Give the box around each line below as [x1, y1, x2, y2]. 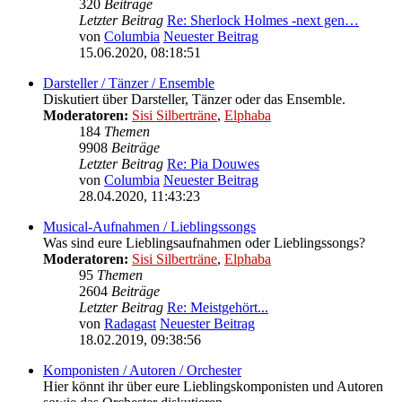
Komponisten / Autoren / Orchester [43, 363, 241, 379]
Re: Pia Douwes [167, 156, 259, 172]
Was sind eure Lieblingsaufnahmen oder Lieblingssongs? [43, 235, 365, 251]
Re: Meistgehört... [167, 300, 268, 316]
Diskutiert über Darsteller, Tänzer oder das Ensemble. [43, 92, 345, 108]
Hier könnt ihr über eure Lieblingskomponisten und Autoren [43, 379, 383, 395]
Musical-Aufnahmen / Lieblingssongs [43, 219, 256, 235]
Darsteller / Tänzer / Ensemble [43, 75, 214, 92]
